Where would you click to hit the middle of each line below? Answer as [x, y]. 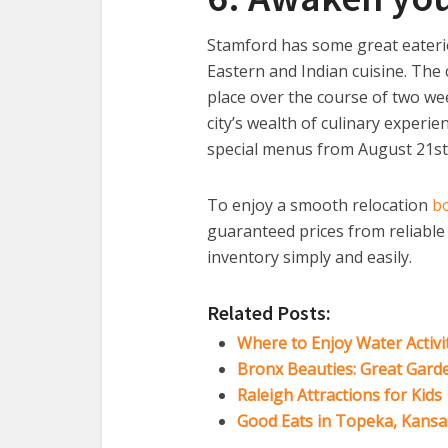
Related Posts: [269, 312]
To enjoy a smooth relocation [319, 205]
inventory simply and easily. [309, 257]
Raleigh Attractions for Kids [339, 395]
